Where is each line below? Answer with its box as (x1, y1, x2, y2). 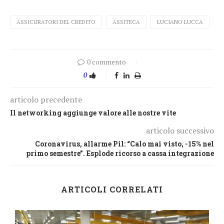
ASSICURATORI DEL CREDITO (16, 18, 95, 25)
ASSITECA (112, 18, 140, 25)
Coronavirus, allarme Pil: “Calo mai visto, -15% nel (35, 138, 214, 148)
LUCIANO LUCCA (157, 18, 203, 25)
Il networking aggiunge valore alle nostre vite (10, 107, 176, 117)
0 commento (87, 56, 126, 66)
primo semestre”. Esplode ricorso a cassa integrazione (26, 148, 214, 158)
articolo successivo (146, 124, 214, 136)
